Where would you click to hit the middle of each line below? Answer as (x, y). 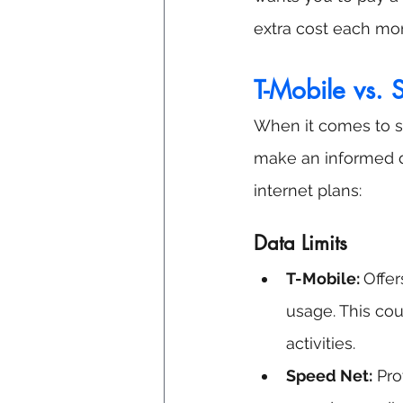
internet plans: (308, 191)
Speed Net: (329, 376)
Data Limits (300, 243)
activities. (321, 344)
